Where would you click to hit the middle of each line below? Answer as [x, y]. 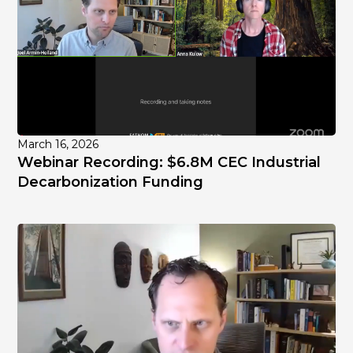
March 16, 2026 [58, 145]
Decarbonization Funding [111, 182]
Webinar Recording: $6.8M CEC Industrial [169, 163]
